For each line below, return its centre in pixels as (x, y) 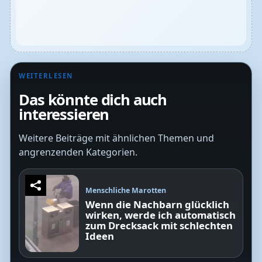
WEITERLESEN (46, 75)
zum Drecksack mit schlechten (159, 225)
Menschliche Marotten (126, 190)
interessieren (64, 115)
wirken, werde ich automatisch (161, 215)
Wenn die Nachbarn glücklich (158, 204)
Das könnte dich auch (93, 100)
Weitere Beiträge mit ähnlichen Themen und (117, 138)
